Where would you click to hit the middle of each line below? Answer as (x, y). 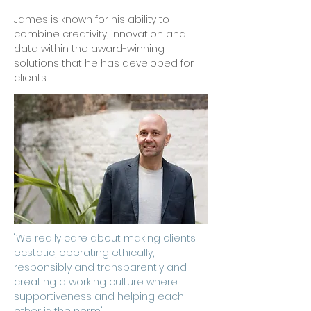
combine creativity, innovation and (100, 34)
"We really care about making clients (105, 238)
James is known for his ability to (92, 19)
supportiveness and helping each (99, 296)
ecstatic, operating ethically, (84, 253)
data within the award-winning (89, 49)
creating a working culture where (96, 282)
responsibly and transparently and (100, 267)
